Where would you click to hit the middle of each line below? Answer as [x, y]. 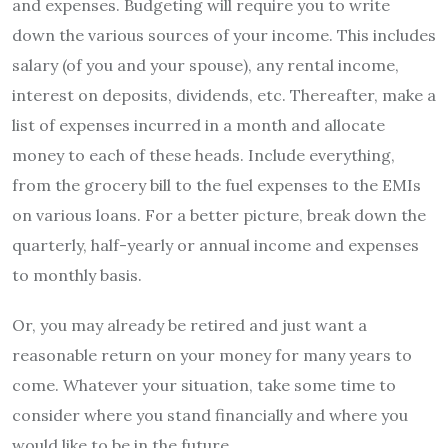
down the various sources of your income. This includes [224, 34]
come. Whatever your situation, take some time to [204, 384]
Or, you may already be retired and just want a [189, 324]
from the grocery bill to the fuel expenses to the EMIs [216, 184]
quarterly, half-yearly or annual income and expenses [215, 244]
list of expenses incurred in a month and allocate [198, 124]
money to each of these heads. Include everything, [203, 154]
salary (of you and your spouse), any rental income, [205, 64]
